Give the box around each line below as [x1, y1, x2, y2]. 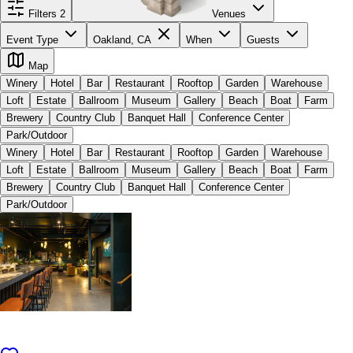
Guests [247, 34, 283, 46]
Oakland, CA [93, 34, 154, 46]
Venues [209, 8, 249, 20]
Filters [25, 8, 60, 20]
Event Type [6, 34, 61, 46]
